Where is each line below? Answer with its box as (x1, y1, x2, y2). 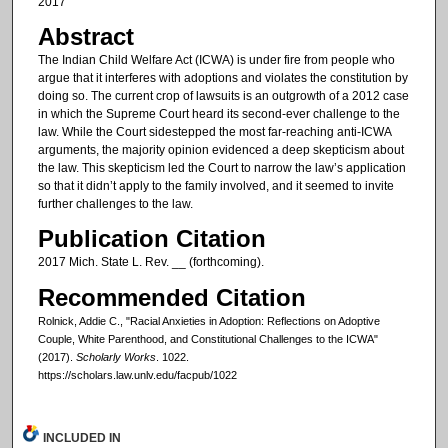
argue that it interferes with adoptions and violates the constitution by (37, 70, 408, 85)
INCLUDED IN (43, 430, 122, 445)
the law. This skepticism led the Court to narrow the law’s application (37, 160, 406, 175)
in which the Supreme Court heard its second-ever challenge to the (37, 106, 400, 121)
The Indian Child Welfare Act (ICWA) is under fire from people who (37, 52, 395, 67)
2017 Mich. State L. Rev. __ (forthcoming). (37, 255, 264, 270)
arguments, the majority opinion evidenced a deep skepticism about (37, 142, 404, 157)
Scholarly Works (75, 350, 156, 363)
